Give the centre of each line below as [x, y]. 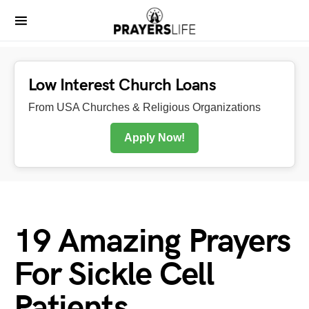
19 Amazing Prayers [152, 242]
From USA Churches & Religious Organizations [144, 107]
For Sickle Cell [114, 275]
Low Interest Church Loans [122, 85]
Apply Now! [154, 138]
